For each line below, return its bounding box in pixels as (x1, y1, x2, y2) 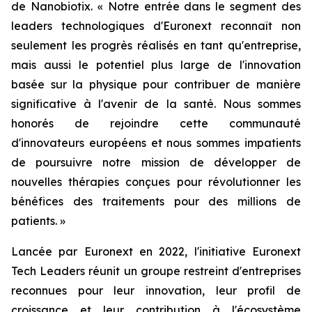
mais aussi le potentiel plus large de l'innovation (11, 58, 301, 72)
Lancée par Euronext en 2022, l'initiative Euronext (11, 244, 301, 258)
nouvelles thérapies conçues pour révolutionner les (11, 175, 301, 189)
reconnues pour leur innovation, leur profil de (11, 283, 301, 297)
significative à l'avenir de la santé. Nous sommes (11, 97, 301, 111)
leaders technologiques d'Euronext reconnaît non (11, 19, 301, 33)
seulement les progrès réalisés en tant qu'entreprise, (11, 38, 301, 52)
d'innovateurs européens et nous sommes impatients (11, 136, 301, 150)
